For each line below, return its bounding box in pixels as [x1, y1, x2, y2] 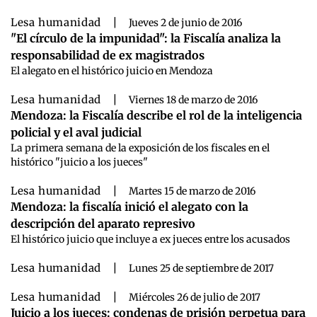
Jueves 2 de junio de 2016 [128, 16, 242, 29]
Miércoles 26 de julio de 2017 [128, 290, 260, 304]
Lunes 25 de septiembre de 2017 [128, 261, 274, 275]
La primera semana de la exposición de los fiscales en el [11, 141, 270, 154]
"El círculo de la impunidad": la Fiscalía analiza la [11, 30, 281, 45]
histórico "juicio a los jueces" [11, 155, 148, 168]
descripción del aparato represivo [11, 216, 195, 231]
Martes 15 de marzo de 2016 [128, 184, 255, 197]
